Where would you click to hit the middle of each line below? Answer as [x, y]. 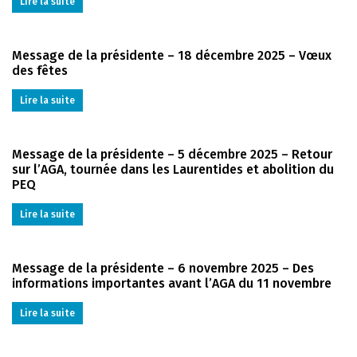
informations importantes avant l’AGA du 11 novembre [172, 283]
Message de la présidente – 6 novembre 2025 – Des [163, 268]
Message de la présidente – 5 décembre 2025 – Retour [172, 154]
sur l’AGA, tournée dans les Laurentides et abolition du [173, 169]
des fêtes [40, 70]
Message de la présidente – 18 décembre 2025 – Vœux [172, 55]
